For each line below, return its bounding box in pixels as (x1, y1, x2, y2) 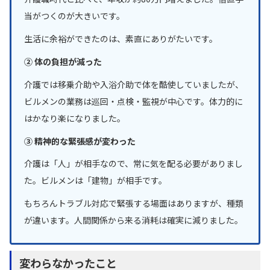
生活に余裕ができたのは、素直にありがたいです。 (24, 33, 218, 45)
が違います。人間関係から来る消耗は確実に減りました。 (24, 214, 243, 227)
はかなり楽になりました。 (24, 111, 125, 124)
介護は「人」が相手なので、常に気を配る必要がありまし (24, 157, 243, 170)
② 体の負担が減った (24, 55, 102, 67)
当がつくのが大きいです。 (24, 10, 125, 22)
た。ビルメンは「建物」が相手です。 (24, 174, 167, 187)
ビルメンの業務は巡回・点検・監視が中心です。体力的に (24, 95, 243, 107)
